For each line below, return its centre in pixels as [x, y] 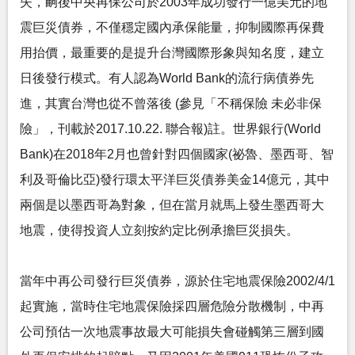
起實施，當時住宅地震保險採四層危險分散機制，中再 [172, 306]
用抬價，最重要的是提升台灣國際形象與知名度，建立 [172, 53]
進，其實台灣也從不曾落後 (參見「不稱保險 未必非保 [171, 103]
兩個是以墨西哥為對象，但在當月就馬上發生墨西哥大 [172, 205]
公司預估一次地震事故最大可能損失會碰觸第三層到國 [172, 332]
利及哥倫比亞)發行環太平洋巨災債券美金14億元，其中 [175, 179]
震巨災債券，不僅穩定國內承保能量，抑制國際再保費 [172, 27]
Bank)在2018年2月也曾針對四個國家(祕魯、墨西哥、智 [177, 154]
